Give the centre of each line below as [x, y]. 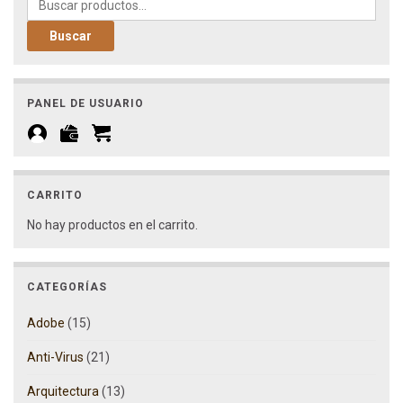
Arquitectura [63, 391]
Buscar [71, 36]
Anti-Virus [55, 357]
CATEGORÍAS [67, 287]
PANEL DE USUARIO [85, 103]
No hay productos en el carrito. [112, 224]
